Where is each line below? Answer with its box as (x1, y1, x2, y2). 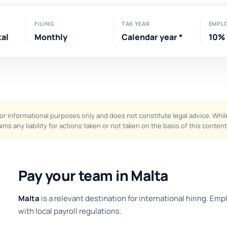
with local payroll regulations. (18, 206, 122, 216)
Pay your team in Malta (18, 166, 168, 185)
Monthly (34, 31, 68, 43)
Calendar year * (121, 31, 183, 43)
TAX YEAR (121, 20, 150, 27)
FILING (34, 20, 54, 27)
